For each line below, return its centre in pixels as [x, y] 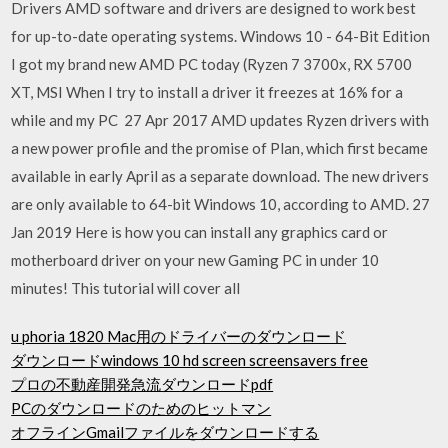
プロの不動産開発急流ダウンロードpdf [142, 384]
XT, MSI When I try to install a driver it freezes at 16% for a [207, 91]
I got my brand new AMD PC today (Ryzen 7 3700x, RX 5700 [212, 63]
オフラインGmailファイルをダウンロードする [165, 432]
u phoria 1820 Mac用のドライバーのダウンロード [179, 336]
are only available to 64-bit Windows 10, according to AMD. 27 [221, 203]
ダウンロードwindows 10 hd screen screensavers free [190, 360]
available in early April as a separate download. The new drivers [220, 175]
